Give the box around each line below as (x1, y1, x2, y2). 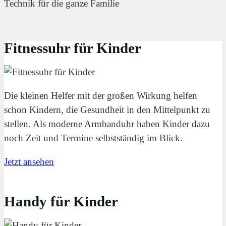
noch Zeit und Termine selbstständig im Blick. (4, 132, 183, 143)
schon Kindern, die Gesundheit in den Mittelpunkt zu (4, 104, 210, 115)
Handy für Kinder (4, 193, 118, 209)
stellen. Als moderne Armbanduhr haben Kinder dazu (4, 118, 210, 129)
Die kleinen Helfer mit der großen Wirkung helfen (4, 90, 197, 101)
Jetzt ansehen (4, 156, 54, 167)
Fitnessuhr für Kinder (4, 39, 141, 56)
